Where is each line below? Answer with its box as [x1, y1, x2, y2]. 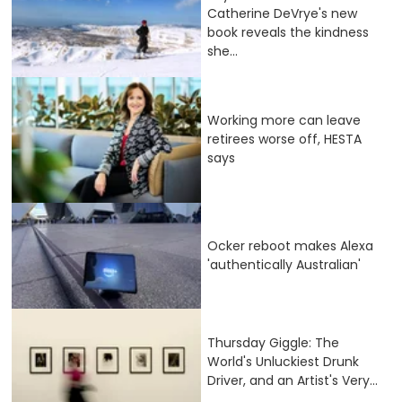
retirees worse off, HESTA [207, 130, 362, 149]
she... [207, 42, 238, 61]
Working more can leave [207, 111, 361, 130]
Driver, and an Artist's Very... [207, 371, 378, 389]
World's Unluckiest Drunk [207, 352, 359, 371]
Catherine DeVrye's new [207, 4, 357, 23]
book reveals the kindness [207, 23, 369, 42]
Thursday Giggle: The [207, 333, 339, 352]
